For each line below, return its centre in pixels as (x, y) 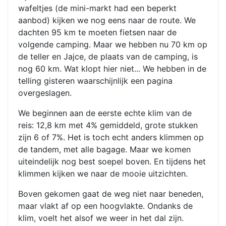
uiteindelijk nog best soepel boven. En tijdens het (112, 161)
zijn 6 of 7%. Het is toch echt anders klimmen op (111, 137)
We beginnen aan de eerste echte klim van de (105, 113)
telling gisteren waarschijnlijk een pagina (95, 81)
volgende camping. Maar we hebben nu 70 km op (113, 44)
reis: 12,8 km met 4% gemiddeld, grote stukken (108, 125)
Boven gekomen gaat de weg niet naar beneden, (111, 194)
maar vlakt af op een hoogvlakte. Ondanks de (105, 206)
